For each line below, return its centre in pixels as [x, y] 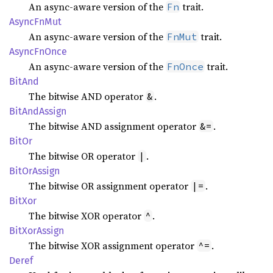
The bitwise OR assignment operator [110, 186]
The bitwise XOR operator [86, 216]
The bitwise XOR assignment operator [113, 246]
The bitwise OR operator [83, 156]
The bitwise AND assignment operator [114, 126]
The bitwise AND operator [87, 96]
